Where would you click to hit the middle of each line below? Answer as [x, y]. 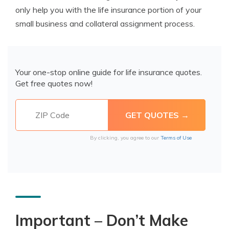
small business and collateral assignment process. [105, 24]
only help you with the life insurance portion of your [108, 10]
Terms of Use [176, 138]
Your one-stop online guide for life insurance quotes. [109, 72]
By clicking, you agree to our [125, 138]
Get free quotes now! [54, 83]
